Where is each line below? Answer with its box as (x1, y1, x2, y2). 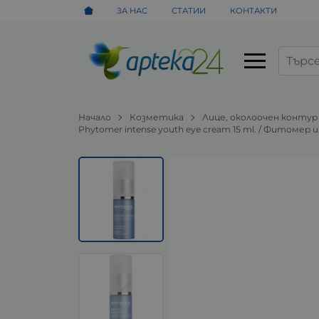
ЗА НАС (117, 5, 148, 16)
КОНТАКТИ (229, 5, 277, 16)
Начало (78, 111, 112, 122)
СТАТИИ (172, 5, 206, 16)
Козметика (130, 111, 184, 122)
